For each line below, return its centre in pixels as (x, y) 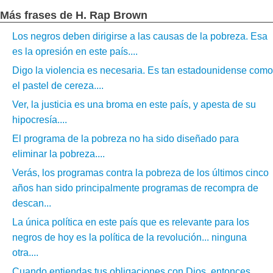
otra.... (25, 253)
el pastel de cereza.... (58, 86)
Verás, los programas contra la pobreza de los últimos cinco (140, 173)
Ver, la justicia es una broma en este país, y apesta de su (134, 105)
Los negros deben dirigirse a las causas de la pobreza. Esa (140, 36)
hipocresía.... (40, 120)
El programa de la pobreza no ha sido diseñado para (126, 139)
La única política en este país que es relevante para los (131, 222)
